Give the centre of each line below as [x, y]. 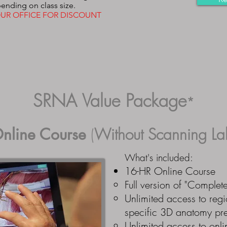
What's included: [159, 158]
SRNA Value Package [110, 100]
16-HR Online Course [170, 171]
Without [121, 134]
